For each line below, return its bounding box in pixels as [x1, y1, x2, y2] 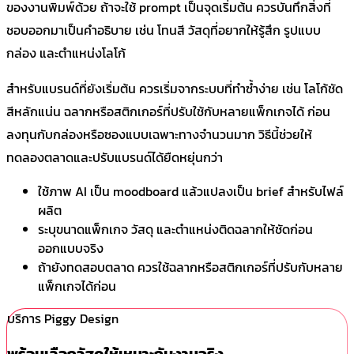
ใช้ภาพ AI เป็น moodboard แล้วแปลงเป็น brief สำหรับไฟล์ [38, 182, 344, 201]
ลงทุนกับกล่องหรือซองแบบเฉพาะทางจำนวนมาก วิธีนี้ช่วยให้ [6, 125, 312, 145]
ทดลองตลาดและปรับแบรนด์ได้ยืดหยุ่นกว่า [6, 148, 223, 168]
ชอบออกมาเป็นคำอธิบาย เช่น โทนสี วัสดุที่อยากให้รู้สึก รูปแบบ [6, 21, 321, 40]
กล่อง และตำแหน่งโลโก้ [6, 43, 126, 63]
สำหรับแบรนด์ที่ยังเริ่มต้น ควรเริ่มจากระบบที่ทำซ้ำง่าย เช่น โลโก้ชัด [6, 79, 343, 99]
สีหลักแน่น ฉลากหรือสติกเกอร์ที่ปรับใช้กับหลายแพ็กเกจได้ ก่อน [6, 102, 330, 122]
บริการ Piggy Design [7, 309, 119, 329]
